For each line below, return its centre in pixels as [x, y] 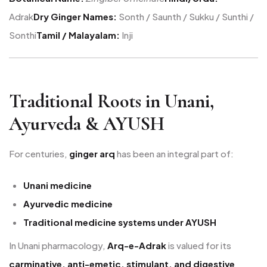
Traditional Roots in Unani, [111, 101]
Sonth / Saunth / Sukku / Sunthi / [185, 16]
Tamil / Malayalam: [78, 35]
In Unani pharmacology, [58, 245]
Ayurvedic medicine [68, 204]
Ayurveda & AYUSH [87, 123]
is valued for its [199, 245]
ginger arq [92, 153]
